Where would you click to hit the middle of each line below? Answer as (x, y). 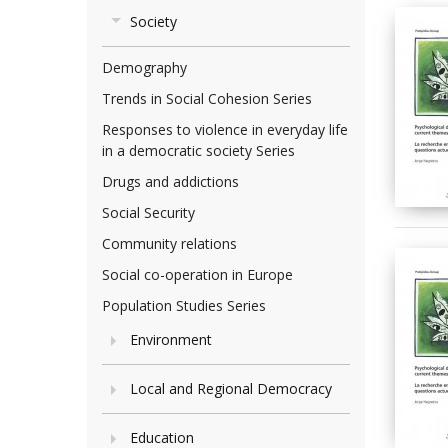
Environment (171, 339)
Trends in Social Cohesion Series (207, 98)
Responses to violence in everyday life (225, 129)
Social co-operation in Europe (197, 274)
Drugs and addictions (170, 181)
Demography (144, 67)
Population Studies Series (184, 305)
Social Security (148, 212)
